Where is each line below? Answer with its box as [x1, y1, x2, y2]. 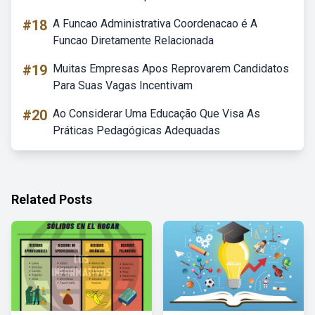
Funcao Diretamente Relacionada [53, 34, 214, 47]
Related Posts [11, 192, 92, 207]
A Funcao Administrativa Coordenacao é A [53, 17, 257, 30]
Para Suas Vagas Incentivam [53, 79, 193, 92]
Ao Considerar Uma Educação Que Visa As [53, 107, 260, 120]
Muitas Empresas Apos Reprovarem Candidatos [53, 62, 289, 75]
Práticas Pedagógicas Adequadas [53, 124, 220, 137]
